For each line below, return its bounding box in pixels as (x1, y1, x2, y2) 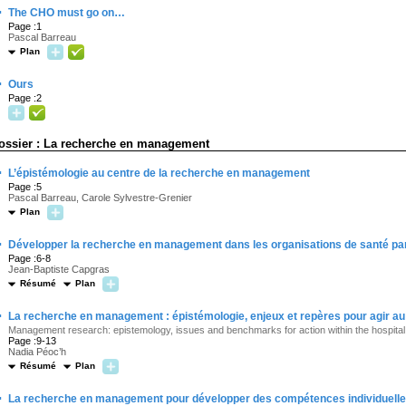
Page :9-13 (8, 335, 56, 346)
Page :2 (8, 92, 42, 103)
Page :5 (8, 181, 42, 192)
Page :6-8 (8, 253, 51, 264)
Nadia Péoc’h (8, 346, 66, 357)
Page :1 (8, 21, 42, 32)
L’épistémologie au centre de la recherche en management (8, 167, 310, 179)
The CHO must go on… (8, 6, 125, 19)
